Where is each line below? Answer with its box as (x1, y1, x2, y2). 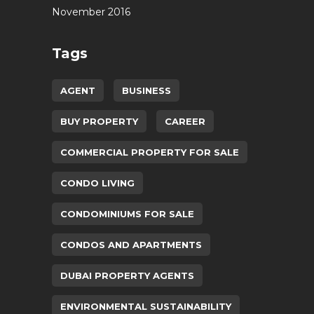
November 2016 (52, 5, 130, 18)
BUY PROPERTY (60, 115, 138, 127)
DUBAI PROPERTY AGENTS (60, 269, 194, 281)
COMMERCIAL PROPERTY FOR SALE (60, 146, 239, 158)
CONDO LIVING (60, 177, 135, 189)
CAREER (165, 115, 205, 127)
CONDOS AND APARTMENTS (60, 238, 202, 250)
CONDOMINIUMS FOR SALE (60, 207, 194, 219)
